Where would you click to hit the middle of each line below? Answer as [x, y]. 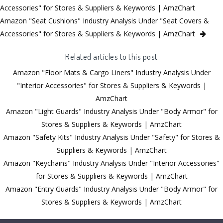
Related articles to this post [111, 56]
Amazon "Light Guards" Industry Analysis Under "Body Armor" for [111, 111]
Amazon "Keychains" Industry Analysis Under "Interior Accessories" [111, 163]
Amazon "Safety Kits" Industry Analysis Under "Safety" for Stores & [111, 137]
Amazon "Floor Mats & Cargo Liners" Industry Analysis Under [111, 73]
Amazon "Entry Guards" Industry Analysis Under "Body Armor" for [111, 189]
